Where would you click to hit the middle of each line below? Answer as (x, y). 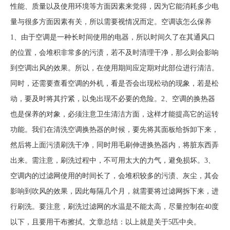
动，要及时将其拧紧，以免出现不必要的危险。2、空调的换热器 (113, 99)
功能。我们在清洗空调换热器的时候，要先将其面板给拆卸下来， (114, 130)
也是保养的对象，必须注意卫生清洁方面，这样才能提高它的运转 (114, 114)
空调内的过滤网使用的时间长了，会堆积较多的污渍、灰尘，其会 (114, 176)
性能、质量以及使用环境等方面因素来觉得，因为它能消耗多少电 (114, 6)
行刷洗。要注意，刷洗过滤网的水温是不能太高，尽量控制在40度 (114, 207)
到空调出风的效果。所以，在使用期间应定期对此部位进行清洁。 (114, 68)
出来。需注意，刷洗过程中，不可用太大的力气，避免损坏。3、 (113, 160)
